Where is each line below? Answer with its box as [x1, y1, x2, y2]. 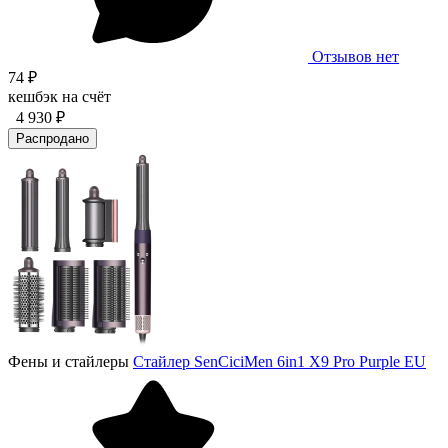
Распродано [16, 130, 89, 146]
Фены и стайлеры [8, 352, 129, 370]
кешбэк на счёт [8, 87, 111, 105]
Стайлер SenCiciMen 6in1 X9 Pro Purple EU [133, 352, 426, 370]
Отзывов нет [312, 47, 399, 65]
